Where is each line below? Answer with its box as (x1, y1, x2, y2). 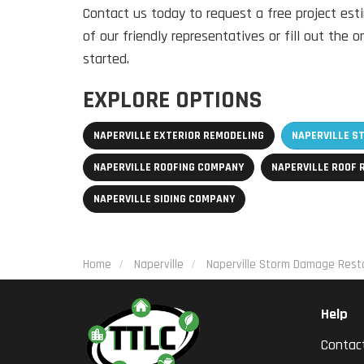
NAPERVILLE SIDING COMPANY (93, 192, 235, 207)
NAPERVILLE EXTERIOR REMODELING (93, 128, 264, 144)
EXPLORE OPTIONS (83, 84, 262, 116)
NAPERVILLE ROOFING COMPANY (93, 160, 244, 175)
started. (83, 50, 133, 69)
